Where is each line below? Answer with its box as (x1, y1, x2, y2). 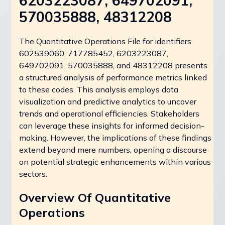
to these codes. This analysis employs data (19, 84, 178, 94)
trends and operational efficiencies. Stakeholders (19, 108, 199, 119)
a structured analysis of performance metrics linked (19, 72, 207, 82)
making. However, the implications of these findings (19, 132, 211, 143)
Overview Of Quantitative (19, 189, 171, 205)
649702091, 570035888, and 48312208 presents (19, 60, 207, 70)
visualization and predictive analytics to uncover (19, 96, 196, 106)
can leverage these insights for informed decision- (19, 120, 204, 131)
